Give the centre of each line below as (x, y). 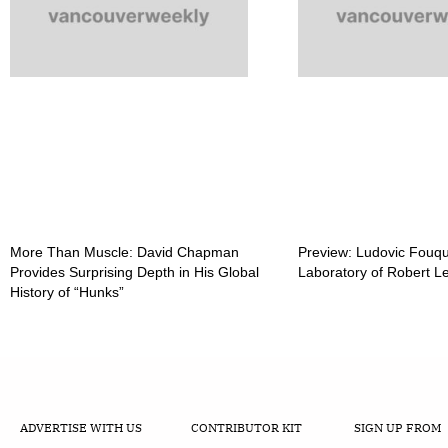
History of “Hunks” (67, 292)
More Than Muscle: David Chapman (124, 252)
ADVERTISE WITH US (81, 427)
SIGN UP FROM (397, 427)
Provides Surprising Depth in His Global (134, 272)
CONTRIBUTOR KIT (246, 427)
